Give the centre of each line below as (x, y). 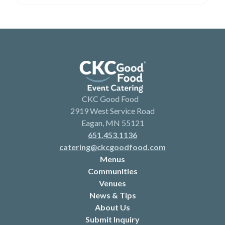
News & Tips (113, 195)
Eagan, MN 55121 (113, 123)
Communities (113, 171)
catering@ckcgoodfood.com (113, 147)
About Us (113, 207)
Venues (113, 183)
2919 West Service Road (113, 111)
